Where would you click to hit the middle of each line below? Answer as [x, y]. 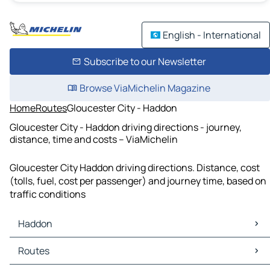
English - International [212, 35]
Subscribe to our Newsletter [145, 61]
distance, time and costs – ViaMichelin [94, 139]
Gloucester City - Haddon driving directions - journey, [126, 127]
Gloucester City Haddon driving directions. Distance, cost [135, 168]
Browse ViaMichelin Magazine [145, 88]
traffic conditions [48, 194]
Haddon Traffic [45, 258]
